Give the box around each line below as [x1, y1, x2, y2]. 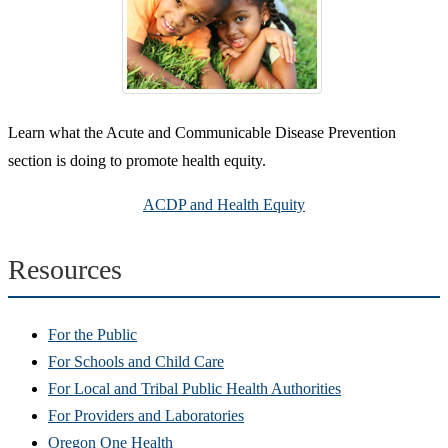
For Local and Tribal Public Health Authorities [48, 380, 341, 398]
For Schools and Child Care [48, 353, 224, 371]
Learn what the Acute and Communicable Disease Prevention [8, 124, 396, 142]
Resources [8, 254, 122, 286]
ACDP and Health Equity [143, 196, 305, 214]
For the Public [48, 326, 137, 344]
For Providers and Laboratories [48, 407, 244, 425]
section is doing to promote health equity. [8, 152, 266, 170]
